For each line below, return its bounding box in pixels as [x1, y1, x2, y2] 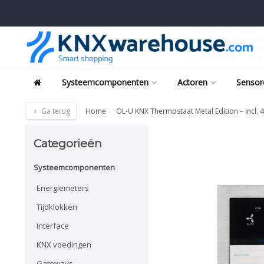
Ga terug [39, 106, 70, 116]
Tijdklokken [37, 201, 77, 212]
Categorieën [34, 136, 102, 150]
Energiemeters [37, 182, 89, 193]
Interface [37, 220, 69, 231]
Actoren [177, 77, 207, 88]
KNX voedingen [37, 239, 91, 250]
